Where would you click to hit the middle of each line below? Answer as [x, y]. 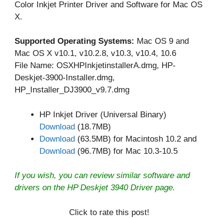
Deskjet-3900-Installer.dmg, [65, 78]
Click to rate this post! [109, 212]
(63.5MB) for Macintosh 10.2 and [136, 139]
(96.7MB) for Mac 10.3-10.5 [126, 151]
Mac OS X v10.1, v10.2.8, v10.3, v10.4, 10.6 [95, 54]
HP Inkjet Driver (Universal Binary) [103, 114]
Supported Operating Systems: [74, 41]
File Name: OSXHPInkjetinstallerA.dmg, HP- [95, 66]
